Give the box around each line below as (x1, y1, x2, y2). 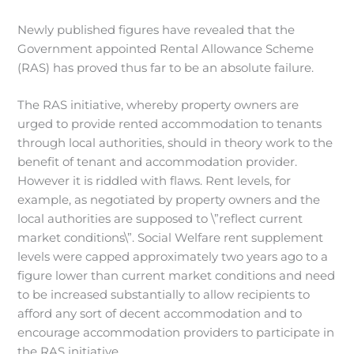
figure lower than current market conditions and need (17, 268, 336, 283)
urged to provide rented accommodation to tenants (17, 116, 322, 131)
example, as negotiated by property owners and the (17, 192, 321, 207)
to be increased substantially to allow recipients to (17, 287, 311, 302)
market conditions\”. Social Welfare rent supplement (17, 230, 324, 245)
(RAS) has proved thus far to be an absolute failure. (17, 60, 314, 75)
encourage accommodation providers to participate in (17, 325, 335, 340)
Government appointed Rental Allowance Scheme (17, 41, 314, 56)
